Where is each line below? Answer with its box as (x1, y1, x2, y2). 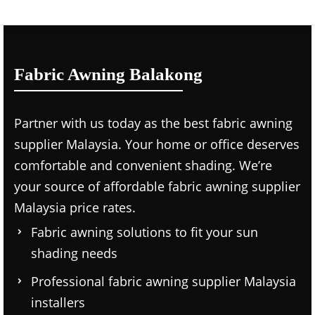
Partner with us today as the (14, 115, 184, 131)
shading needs (31, 245, 117, 262)
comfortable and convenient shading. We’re (14, 157, 272, 174)
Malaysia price (14, 199, 99, 216)
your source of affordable (14, 178, 168, 195)
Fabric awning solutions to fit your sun (31, 224, 258, 240)
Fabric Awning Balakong (14, 65, 202, 84)
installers (31, 294, 89, 311)
